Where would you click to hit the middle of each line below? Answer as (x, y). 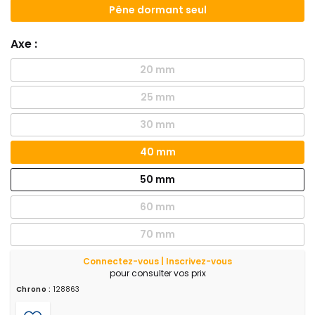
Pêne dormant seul (157, 9)
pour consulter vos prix (157, 273)
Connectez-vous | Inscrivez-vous (157, 261)
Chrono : (34, 289)
